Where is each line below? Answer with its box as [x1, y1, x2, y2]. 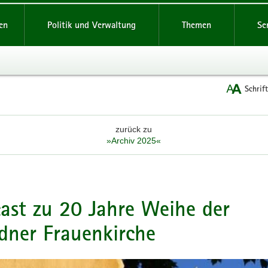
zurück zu [115, 124, 153, 134]
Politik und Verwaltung [47, 19, 136, 31]
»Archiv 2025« [106, 135, 162, 145]
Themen [181, 19, 211, 31]
